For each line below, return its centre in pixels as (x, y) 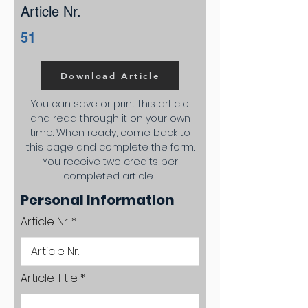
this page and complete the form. (110, 147)
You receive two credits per (110, 162)
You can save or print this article (110, 104)
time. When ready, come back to (110, 133)
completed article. (110, 176)
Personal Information (98, 200)
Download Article (110, 76)
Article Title (49, 278)
